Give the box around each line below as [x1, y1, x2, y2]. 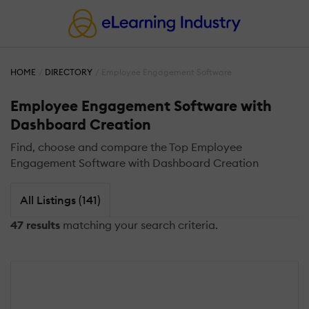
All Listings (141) [19, 192, 101, 207]
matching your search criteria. [60, 217, 218, 232]
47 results [10, 217, 60, 232]
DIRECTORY [45, 67, 93, 78]
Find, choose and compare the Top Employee [10, 140, 242, 154]
